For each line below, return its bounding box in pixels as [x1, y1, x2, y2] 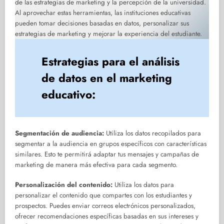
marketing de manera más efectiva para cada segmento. [15, 160, 177, 170]
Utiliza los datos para [112, 180, 174, 190]
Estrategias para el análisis [41, 53, 180, 69]
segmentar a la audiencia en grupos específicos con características [15, 139, 206, 149]
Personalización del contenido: [15, 180, 112, 190]
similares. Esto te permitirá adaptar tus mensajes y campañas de [15, 149, 199, 159]
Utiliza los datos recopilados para [104, 128, 201, 138]
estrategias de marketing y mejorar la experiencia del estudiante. [15, 29, 202, 39]
